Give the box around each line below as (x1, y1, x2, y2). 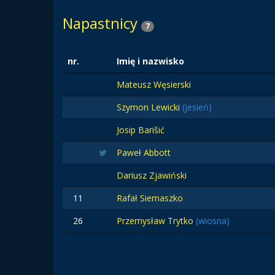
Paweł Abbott (117, 147, 171, 158)
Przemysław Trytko (117, 215, 196, 227)
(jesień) (182, 101, 212, 113)
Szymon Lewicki (117, 101, 182, 113)
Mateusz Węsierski (117, 79, 191, 90)
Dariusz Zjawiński (117, 169, 187, 181)
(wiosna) (196, 215, 230, 227)
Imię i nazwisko (117, 55, 184, 67)
